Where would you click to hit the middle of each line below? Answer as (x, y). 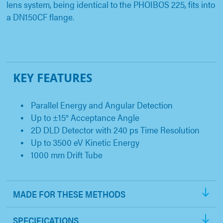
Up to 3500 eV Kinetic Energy (85, 142)
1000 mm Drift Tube (67, 155)
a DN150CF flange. (41, 17)
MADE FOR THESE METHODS (69, 194)
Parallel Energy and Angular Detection (102, 105)
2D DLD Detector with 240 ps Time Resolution (115, 130)
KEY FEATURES (53, 78)
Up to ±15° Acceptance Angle (85, 117)
